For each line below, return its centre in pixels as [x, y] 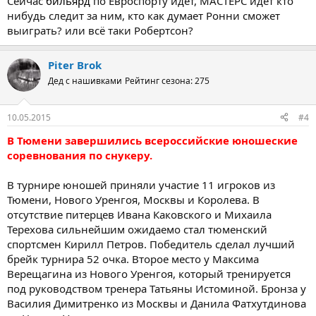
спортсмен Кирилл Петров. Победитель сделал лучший [151, 244]
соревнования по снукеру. [80, 155]
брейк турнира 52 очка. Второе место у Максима [133, 259]
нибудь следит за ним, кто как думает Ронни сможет [144, 16]
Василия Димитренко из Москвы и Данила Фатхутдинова [157, 303]
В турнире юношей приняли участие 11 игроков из [141, 184]
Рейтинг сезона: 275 [167, 81]
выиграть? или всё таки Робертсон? [100, 31]
